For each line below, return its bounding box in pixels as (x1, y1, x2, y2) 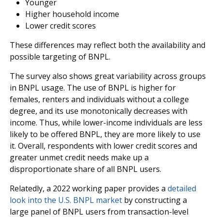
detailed (168, 183, 196, 194)
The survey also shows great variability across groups (10, 71, 206, 81)
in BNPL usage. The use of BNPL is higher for (10, 82, 176, 93)
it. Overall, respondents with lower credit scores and (10, 140, 197, 151)
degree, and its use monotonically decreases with (10, 106, 187, 116)
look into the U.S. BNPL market (10, 195, 122, 205)
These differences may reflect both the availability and (10, 40, 205, 50)
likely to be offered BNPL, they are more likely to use (10, 129, 201, 139)
